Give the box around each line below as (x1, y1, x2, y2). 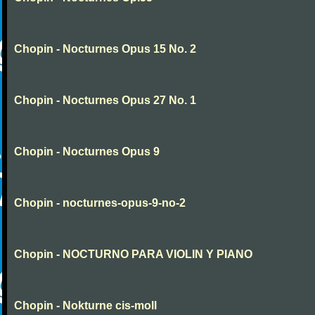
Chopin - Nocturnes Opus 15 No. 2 (14, 43, 196, 55)
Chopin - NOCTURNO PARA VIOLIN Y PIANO (14, 248, 252, 260)
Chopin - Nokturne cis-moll (14, 300, 157, 311)
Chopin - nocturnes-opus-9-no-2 (14, 197, 186, 209)
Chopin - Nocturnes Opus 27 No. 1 (14, 94, 196, 106)
